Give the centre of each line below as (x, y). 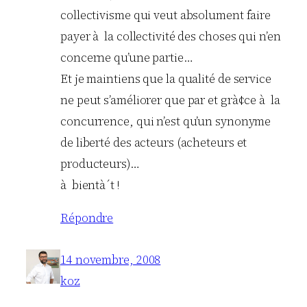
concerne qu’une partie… (127, 58)
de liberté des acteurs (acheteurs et (154, 143)
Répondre (87, 218)
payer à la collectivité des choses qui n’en (171, 37)
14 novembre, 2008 (111, 260)
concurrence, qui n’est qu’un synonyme (166, 122)
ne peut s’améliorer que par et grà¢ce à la (170, 100)
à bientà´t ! (90, 185)
